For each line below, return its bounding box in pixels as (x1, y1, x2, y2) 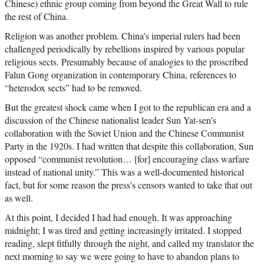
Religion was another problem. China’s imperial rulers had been (5, 29, 240, 42)
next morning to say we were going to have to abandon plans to (5, 250, 239, 263)
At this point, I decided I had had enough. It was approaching (5, 211, 232, 224)
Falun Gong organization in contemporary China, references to (5, 68, 236, 81)
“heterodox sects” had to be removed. (5, 81, 142, 94)
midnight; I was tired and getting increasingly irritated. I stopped (5, 224, 242, 237)
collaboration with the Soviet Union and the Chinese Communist (5, 127, 244, 140)
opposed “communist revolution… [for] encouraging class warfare (5, 153, 249, 166)
